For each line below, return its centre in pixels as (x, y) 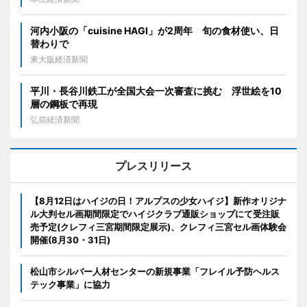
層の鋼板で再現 (64, 104)
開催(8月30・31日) (70, 240)
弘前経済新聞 (55, 120)
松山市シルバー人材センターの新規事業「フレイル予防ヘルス (155, 272)
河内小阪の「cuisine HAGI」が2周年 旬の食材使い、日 (155, 31)
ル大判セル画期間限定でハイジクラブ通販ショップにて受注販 (155, 214)
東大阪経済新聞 (59, 60)
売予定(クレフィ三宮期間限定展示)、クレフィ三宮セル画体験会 (158, 227)
